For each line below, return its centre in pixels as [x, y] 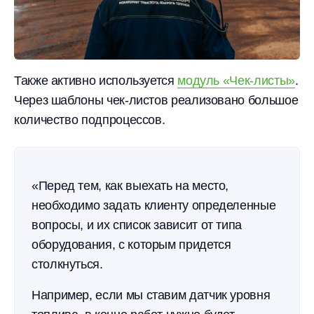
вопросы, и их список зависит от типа [137, 225]
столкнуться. [67, 264]
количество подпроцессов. [90, 120]
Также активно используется [96, 81]
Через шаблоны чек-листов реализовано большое [156, 100]
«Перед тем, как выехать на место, [130, 186]
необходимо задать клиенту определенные [154, 205]
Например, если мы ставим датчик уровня [151, 295]
